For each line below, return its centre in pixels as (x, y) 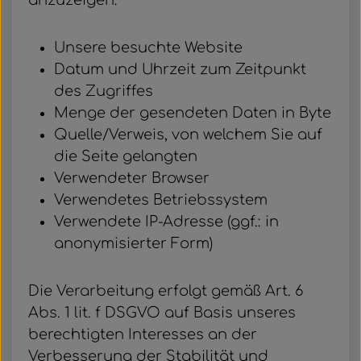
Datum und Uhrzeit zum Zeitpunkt (180, 69)
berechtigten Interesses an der (143, 334)
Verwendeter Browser (132, 178)
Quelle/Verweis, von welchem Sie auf (188, 135)
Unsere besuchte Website (148, 48)
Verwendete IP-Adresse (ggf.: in (166, 222)
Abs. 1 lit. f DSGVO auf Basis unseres (162, 313)
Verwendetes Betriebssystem (161, 200)
